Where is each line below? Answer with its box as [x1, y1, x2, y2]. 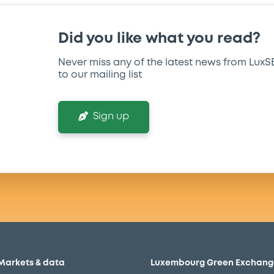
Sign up [93, 112, 129, 121]
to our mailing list [58, 70, 142, 80]
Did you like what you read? [58, 32, 261, 45]
